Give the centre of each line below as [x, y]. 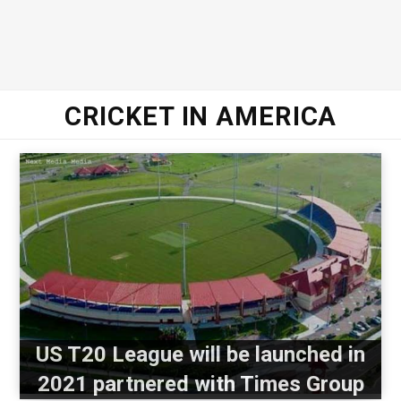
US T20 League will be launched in [200, 355]
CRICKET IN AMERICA [200, 116]
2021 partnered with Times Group [200, 384]
